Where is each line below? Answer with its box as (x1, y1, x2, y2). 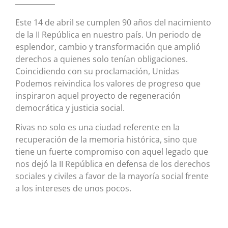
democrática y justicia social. (15, 102, 125, 113)
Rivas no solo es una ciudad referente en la (15, 122, 180, 133)
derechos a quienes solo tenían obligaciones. (15, 53, 188, 65)
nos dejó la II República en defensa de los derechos (15, 158, 210, 170)
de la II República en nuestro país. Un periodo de (15, 28, 201, 40)
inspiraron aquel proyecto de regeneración (15, 90, 181, 101)
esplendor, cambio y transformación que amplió (15, 41, 201, 52)
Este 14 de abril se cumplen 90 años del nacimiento (15, 16, 211, 28)
